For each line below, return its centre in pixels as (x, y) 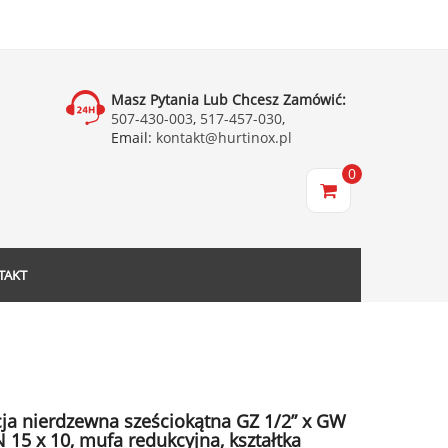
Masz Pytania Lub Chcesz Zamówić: (228, 99)
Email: (131, 137)
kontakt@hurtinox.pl (222, 137)
